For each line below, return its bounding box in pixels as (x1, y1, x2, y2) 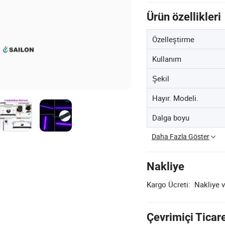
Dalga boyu (152, 113, 189, 123)
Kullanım (152, 54, 181, 64)
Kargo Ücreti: (147, 179, 190, 189)
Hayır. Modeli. (152, 93, 198, 103)
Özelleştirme (152, 34, 194, 44)
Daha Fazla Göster (152, 132, 209, 141)
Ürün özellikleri (147, 11, 221, 23)
